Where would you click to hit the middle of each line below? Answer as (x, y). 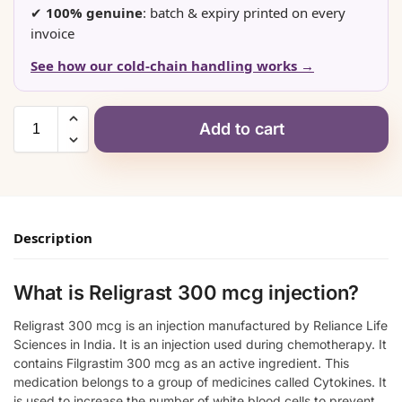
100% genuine (94, 13)
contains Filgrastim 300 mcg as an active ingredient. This (181, 363)
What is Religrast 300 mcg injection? (187, 292)
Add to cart (241, 129)
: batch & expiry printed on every (244, 13)
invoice (52, 34)
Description (53, 238)
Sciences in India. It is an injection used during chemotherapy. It (200, 344)
